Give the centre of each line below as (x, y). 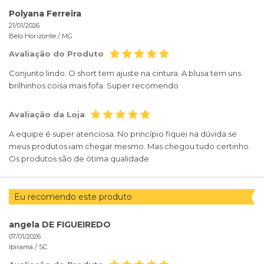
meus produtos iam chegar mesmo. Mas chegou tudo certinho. (130, 146)
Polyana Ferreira (45, 14)
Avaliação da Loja (47, 115)
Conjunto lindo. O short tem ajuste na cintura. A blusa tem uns (125, 73)
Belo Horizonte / (35, 36)
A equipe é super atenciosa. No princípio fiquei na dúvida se (123, 134)
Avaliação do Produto (56, 54)
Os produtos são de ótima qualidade (79, 159)
